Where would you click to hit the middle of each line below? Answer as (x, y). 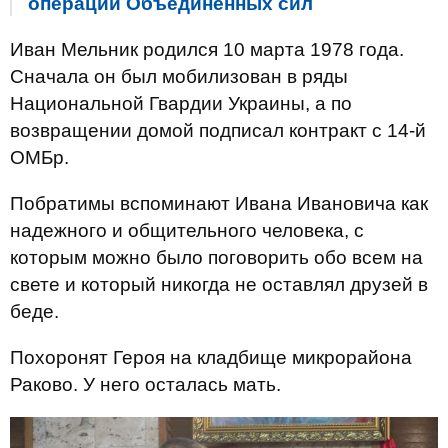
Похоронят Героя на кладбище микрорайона (211, 357)
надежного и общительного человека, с (187, 230)
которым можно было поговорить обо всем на (216, 257)
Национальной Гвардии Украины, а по (181, 103)
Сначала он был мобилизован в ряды (179, 76)
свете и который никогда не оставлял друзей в (219, 284)
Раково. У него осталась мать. (145, 384)
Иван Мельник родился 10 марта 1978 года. (207, 49)
